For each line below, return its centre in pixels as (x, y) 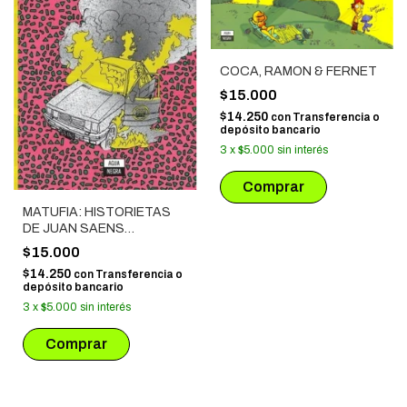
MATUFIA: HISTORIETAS (97, 213)
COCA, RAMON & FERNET (298, 72)
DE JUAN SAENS (74, 229)
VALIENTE (53, 245)
